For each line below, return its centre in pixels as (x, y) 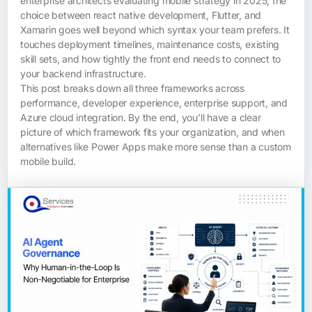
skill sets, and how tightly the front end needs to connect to (151, 58)
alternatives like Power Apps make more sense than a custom (156, 146)
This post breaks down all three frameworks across (132, 88)
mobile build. (48, 161)
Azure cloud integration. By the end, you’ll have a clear (141, 117)
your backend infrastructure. (83, 73)
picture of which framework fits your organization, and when (153, 132)
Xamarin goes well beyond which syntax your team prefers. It (155, 29)
